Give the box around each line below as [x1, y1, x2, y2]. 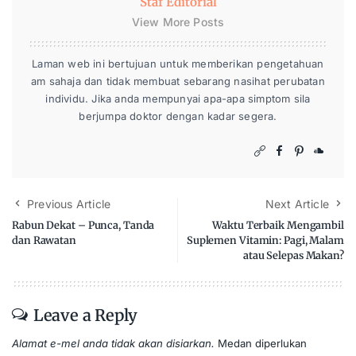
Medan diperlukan [218, 337, 307, 350]
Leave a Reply [33, 305, 138, 326]
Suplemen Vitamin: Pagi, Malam [186, 234, 344, 247]
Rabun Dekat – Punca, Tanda [12, 219, 155, 232]
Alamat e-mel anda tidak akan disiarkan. [12, 337, 215, 350]
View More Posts [131, 15, 225, 29]
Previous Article [27, 197, 111, 211]
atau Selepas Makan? [242, 249, 344, 262]
